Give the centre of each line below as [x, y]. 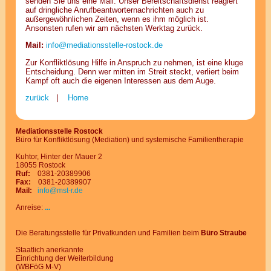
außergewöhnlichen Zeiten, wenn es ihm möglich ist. [117, 19]
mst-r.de [70, 190]
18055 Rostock [41, 165]
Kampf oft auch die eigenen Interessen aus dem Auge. [120, 80]
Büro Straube [224, 233]
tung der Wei [60, 258]
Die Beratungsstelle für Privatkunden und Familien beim [109, 233]
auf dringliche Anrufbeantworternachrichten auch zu [114, 10]
